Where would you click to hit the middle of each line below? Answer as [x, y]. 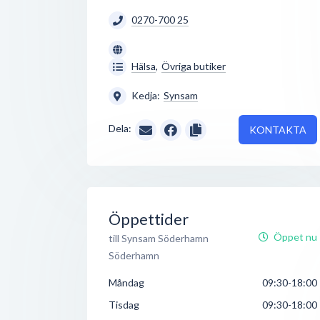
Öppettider [149, 219]
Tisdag [124, 305]
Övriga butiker [194, 66]
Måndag [126, 282]
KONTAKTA [278, 130]
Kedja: [146, 95]
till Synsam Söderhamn [159, 238]
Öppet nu [296, 236]
